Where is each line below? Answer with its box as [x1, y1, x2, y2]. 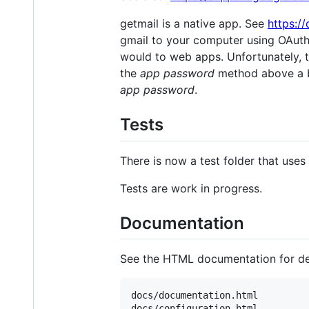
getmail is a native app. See [120, 17, 268, 31]
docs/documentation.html [131, 289, 258, 301]
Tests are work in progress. [120, 181, 262, 195]
